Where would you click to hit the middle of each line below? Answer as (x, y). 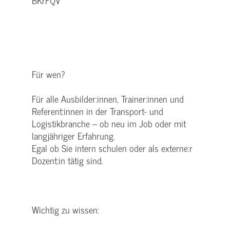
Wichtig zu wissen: (65, 210)
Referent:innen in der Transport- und (98, 111)
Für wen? (49, 74)
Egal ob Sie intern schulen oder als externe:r (112, 148)
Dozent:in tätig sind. (68, 160)
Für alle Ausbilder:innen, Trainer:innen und (108, 99)
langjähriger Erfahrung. (73, 136)
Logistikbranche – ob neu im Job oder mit (109, 123)
